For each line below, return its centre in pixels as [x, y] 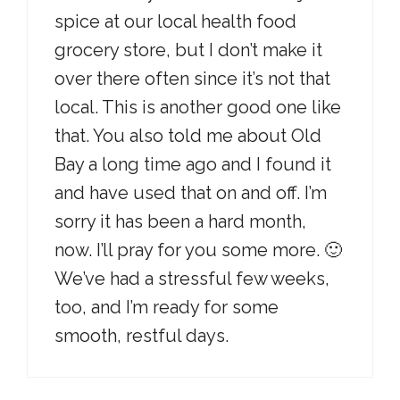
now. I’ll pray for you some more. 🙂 [198, 250]
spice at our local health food [175, 21]
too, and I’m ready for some [167, 307]
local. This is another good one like [198, 107]
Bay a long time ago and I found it [193, 164]
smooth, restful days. [142, 336]
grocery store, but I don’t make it [188, 50]
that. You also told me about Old [188, 136]
